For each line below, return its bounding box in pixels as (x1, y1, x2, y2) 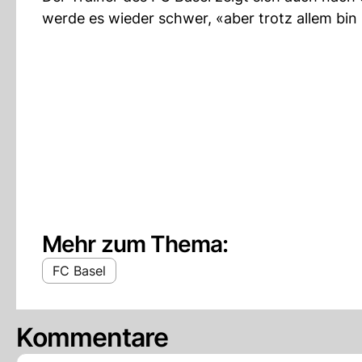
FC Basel (53, 262, 106, 279)
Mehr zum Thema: (42, 229, 229, 258)
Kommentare (16, 321, 169, 353)
